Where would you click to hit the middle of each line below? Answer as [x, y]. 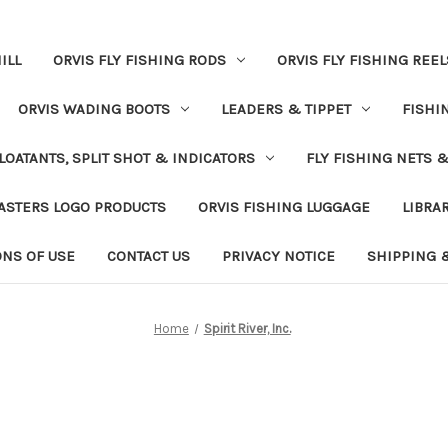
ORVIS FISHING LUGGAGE [283, 206]
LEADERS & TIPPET [285, 108]
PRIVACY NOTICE [278, 255]
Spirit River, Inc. [247, 328]
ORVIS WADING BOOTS [93, 108]
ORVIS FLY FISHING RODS [139, 59]
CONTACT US [148, 255]
